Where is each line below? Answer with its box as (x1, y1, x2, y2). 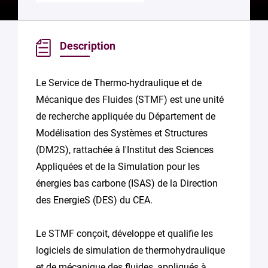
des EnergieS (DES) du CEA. (36, 194, 153, 206)
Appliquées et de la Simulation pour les (36, 161, 200, 172)
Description (60, 39, 115, 52)
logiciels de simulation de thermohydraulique (36, 245, 225, 256)
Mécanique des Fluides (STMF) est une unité (36, 94, 224, 105)
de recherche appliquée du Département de (36, 111, 215, 122)
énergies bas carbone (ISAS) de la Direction (36, 178, 218, 189)
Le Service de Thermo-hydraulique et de (36, 77, 202, 89)
